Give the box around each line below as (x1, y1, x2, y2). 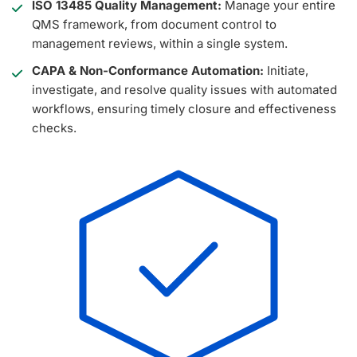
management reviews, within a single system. (32, 36, 288, 52)
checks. (32, 120, 76, 136)
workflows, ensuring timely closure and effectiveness (32, 101, 336, 117)
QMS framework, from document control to (32, 17, 277, 33)
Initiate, (264, 63, 308, 79)
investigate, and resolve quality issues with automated (32, 82, 337, 98)
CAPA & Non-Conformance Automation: (32, 63, 264, 79)
